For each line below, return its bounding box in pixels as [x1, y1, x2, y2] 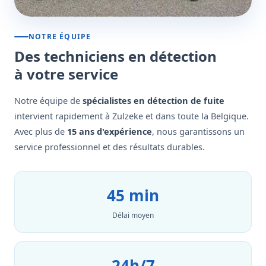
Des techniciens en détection [14, 46, 217, 66]
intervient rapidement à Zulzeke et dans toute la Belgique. [14, 110, 249, 122]
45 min [107, 185, 159, 206]
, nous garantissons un [152, 125, 245, 137]
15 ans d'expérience [67, 125, 152, 137]
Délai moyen [112, 210, 154, 220]
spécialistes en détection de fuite [83, 94, 224, 106]
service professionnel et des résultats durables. [14, 141, 205, 153]
